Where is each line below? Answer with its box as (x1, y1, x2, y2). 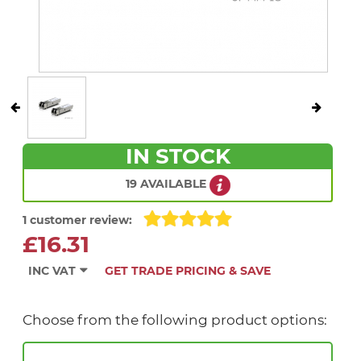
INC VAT (28, 263, 76, 279)
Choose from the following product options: (23, 311, 327, 328)
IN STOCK (125, 143, 230, 169)
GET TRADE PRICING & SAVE (105, 263, 271, 279)
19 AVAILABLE (125, 176, 210, 191)
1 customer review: (23, 213, 132, 228)
